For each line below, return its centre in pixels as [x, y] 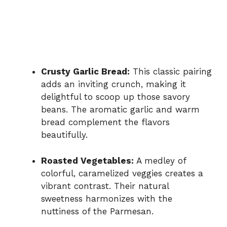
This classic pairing [171, 72]
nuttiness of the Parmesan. [97, 211]
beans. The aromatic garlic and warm [120, 110]
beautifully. [64, 135]
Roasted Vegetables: [87, 160]
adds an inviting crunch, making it [113, 84]
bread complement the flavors [105, 122]
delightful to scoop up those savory [116, 97]
